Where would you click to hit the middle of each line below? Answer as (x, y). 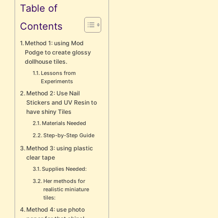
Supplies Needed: (64, 169)
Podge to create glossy (58, 52)
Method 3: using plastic (60, 148)
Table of (39, 8)
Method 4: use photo (56, 209)
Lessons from (59, 73)
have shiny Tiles (49, 111)
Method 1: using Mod (54, 43)
